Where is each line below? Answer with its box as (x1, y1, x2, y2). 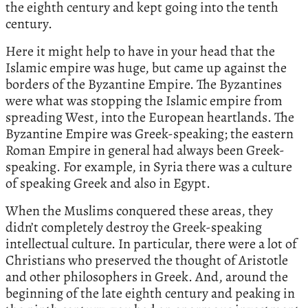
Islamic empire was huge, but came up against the (5, 58, 287, 78)
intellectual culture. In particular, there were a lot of (5, 234, 297, 254)
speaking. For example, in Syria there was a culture (5, 157, 292, 177)
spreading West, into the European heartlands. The (5, 108, 294, 127)
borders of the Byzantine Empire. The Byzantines (5, 75, 282, 94)
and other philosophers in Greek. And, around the (5, 267, 288, 287)
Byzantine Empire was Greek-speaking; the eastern (5, 124, 294, 144)
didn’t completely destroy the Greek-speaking (5, 218, 262, 237)
